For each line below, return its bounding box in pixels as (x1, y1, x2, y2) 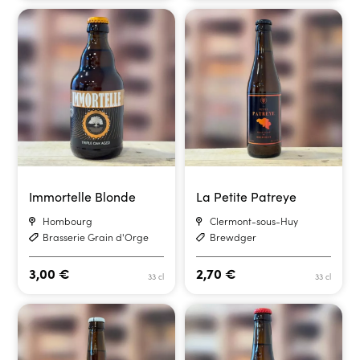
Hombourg (43, 213, 93, 227)
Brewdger (209, 229, 256, 243)
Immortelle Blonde (29, 188, 137, 206)
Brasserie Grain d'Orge (43, 229, 149, 243)
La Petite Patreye (195, 188, 297, 206)
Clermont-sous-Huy (209, 213, 298, 227)
